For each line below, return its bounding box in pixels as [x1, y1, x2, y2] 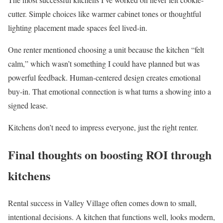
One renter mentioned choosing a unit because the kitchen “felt [8, 44, 204, 55]
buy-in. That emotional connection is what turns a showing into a [8, 86, 211, 97]
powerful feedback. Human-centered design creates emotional [8, 72, 201, 83]
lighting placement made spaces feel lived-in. [8, 22, 147, 33]
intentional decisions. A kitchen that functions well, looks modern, [8, 211, 215, 222]
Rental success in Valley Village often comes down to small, [8, 197, 197, 208]
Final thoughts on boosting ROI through [8, 145, 212, 163]
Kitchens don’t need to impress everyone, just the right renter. [8, 121, 198, 132]
